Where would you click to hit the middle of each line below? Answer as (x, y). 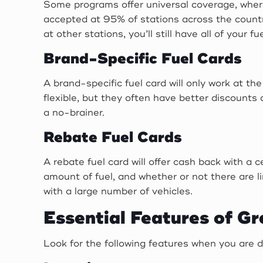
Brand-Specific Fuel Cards (143, 59)
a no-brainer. (74, 113)
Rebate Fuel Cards (113, 137)
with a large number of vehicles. (118, 191)
